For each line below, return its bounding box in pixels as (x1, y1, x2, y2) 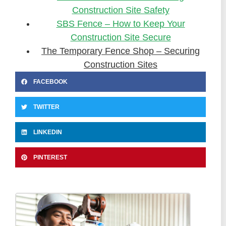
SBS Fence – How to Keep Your (56, 18, 185, 29)
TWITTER (33, 103, 60, 110)
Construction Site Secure (70, 32, 171, 42)
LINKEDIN (33, 128, 62, 136)
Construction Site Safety (72, 5, 169, 15)
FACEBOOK (33, 78, 68, 85)
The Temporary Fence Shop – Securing (41, 45, 200, 56)
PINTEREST (33, 153, 67, 161)
